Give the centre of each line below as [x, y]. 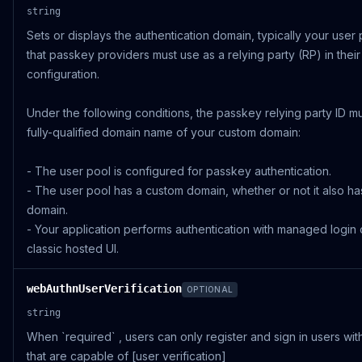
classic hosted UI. [73, 248]
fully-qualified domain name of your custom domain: [164, 132]
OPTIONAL [210, 289]
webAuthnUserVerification [104, 288]
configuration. [63, 74]
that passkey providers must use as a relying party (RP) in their [194, 55]
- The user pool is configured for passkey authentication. [179, 171]
